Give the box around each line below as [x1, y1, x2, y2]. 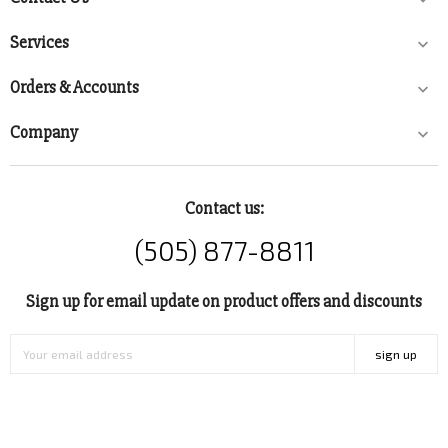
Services [10, 32, 69, 54]
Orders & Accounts [10, 77, 139, 99]
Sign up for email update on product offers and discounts [26, 291, 422, 313]
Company [10, 122, 78, 144]
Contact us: [184, 198, 264, 220]
